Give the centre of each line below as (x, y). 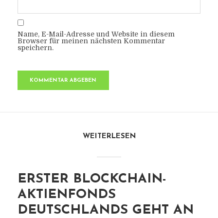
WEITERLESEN (109, 136)
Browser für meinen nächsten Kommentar (91, 41)
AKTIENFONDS (66, 195)
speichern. (35, 48)
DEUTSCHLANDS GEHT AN (105, 210)
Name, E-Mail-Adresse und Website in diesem (96, 34)
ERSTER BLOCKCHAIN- (92, 179)
